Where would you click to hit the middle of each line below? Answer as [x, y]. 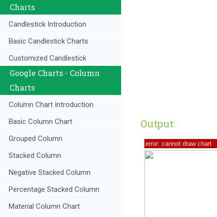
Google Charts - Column [55, 73]
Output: [158, 124]
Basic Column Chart [40, 122]
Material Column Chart [44, 207]
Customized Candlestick [47, 58]
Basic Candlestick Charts [48, 41]
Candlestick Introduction [47, 24]
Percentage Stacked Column [54, 190]
